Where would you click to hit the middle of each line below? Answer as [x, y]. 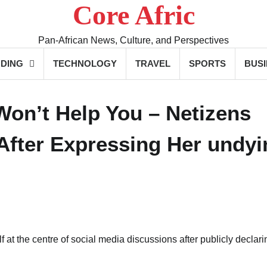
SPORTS [207, 63]
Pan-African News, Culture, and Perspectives [133, 40]
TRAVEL [153, 63]
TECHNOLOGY [85, 63]
